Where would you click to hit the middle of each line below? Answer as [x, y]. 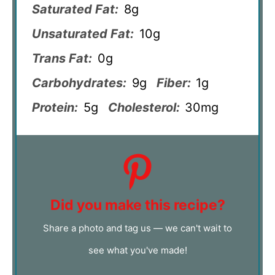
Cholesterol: [144, 107]
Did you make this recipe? [137, 205]
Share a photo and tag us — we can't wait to [137, 228]
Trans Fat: [62, 58]
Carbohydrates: [79, 83]
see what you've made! [137, 250]
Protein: [55, 107]
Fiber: [173, 83]
